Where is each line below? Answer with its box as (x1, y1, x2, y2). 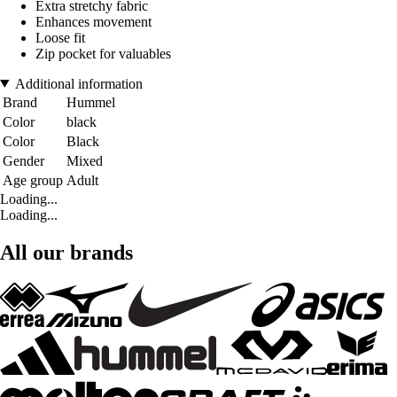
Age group (3, 172, 63, 188)
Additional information (14, 75, 143, 91)
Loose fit (35, 29, 85, 45)
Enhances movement (35, 13, 152, 29)
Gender (3, 152, 44, 168)
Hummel (66, 94, 115, 110)
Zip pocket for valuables (35, 45, 171, 61)
